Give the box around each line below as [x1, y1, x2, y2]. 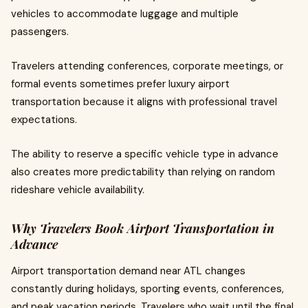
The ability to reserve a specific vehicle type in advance [11, 147, 278, 161]
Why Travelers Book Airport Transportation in [11, 220, 274, 236]
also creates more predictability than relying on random [11, 165, 275, 179]
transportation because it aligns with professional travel [11, 95, 277, 109]
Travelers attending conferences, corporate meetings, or [11, 59, 283, 73]
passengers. [11, 25, 69, 38]
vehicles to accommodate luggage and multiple [11, 7, 239, 21]
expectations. [11, 113, 77, 126]
